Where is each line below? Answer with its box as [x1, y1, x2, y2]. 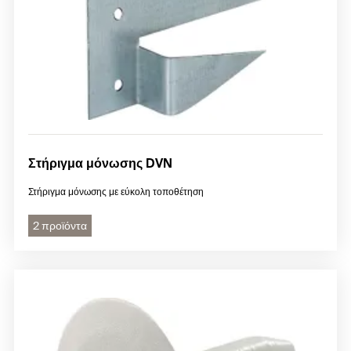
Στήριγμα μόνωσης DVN [28, 155, 172, 172]
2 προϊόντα [33, 219, 87, 233]
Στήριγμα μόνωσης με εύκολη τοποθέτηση [28, 186, 204, 199]
